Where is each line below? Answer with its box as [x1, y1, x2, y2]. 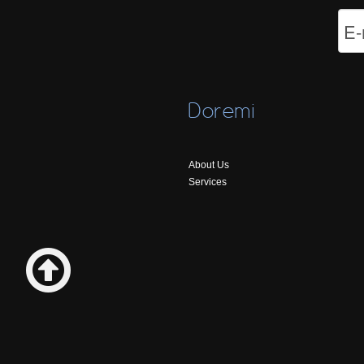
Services [188, 176, 227, 188]
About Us [188, 159, 229, 171]
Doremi [188, 97, 255, 124]
